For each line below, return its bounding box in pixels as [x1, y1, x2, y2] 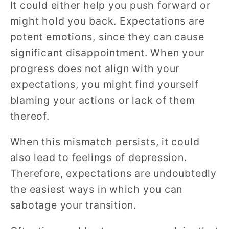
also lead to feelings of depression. [10, 151, 187, 164]
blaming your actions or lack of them [10, 94, 195, 106]
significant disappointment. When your [10, 46, 205, 59]
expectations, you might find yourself [10, 78, 199, 90]
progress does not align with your [10, 62, 180, 75]
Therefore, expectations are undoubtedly [10, 167, 217, 180]
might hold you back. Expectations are [10, 14, 205, 27]
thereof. [10, 109, 50, 122]
